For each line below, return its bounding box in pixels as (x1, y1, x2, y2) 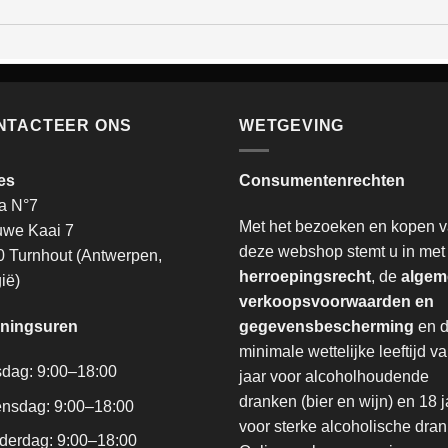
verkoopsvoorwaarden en (239, 292, 434, 310)
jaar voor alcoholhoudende (239, 367, 429, 385)
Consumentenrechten (239, 171, 405, 189)
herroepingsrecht (239, 267, 371, 285)
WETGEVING (239, 117, 345, 135)
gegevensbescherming (239, 317, 414, 335)
